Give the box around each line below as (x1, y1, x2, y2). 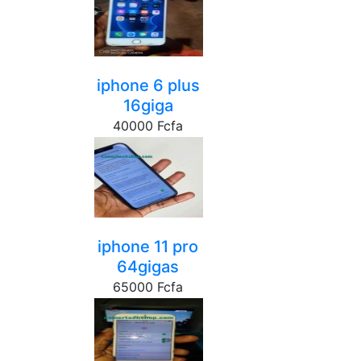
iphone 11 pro (98, 237, 198, 256)
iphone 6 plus (96, 76, 200, 95)
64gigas (117, 257, 179, 276)
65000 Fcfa (113, 279, 183, 295)
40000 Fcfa (113, 118, 183, 134)
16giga (122, 96, 173, 115)
